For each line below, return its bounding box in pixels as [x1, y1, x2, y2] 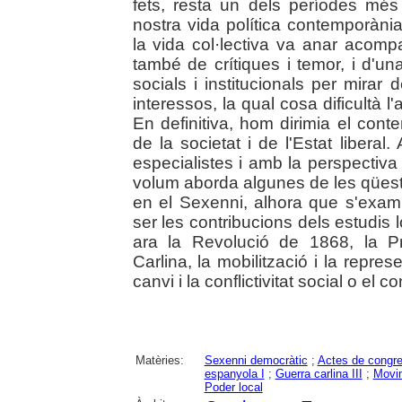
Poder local [204, 380, 263, 394]
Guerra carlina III [275, 366, 363, 380]
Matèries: [135, 353, 184, 367]
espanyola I [204, 366, 265, 380]
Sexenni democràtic [204, 353, 308, 367]
